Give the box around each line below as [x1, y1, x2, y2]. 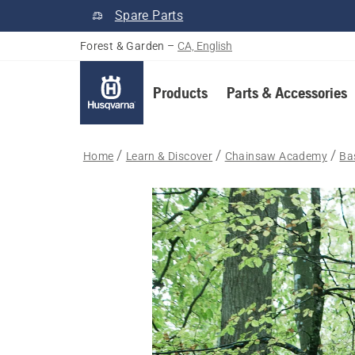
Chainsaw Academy [224, 150, 328, 162]
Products [152, 83, 208, 101]
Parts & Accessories [226, 83, 347, 101]
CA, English [177, 40, 233, 52]
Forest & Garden [79, 40, 165, 52]
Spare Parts [114, 8, 184, 23]
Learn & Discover [125, 150, 213, 162]
